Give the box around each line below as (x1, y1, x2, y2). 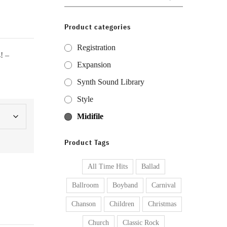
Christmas (147, 200, 176, 208)
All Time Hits (88, 163, 128, 170)
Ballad (141, 163, 160, 170)
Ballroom (71, 181, 99, 189)
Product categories (64, 22, 131, 31)
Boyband (112, 181, 138, 189)
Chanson (71, 200, 96, 208)
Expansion (77, 60, 111, 69)
